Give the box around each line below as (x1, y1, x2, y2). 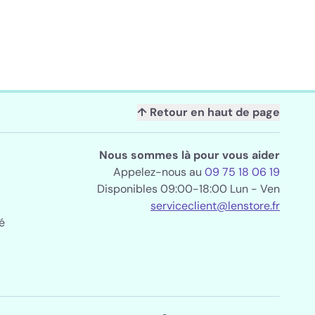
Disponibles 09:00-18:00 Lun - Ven (97, 181, 280, 196)
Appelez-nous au (113, 165, 205, 179)
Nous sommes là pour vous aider (99, 148, 280, 162)
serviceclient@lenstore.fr (150, 198, 280, 213)
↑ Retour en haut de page (137, 105, 280, 120)
